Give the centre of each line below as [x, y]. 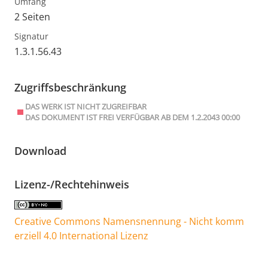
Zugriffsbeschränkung [70, 88]
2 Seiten [32, 17]
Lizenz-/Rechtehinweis [72, 185]
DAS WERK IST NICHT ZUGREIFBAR [86, 107]
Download [40, 151]
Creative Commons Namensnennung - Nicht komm [129, 222]
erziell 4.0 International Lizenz [81, 236]
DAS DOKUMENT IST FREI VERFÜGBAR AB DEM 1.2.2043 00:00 [133, 118]
